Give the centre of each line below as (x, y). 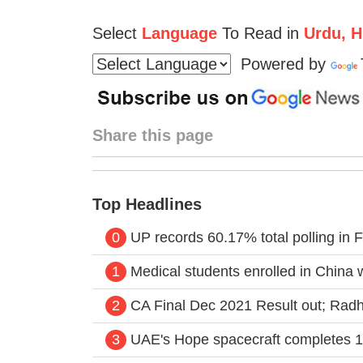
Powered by (280, 64)
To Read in (258, 33)
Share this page (152, 135)
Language (179, 33)
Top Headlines (147, 204)
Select (114, 33)
